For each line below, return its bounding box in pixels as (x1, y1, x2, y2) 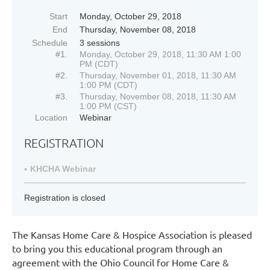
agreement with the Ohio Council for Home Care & (12, 256, 229, 268)
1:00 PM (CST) (80, 101, 137, 111)
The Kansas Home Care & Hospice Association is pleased (12, 228, 252, 240)
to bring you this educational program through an (12, 242, 222, 254)
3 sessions (80, 37, 120, 48)
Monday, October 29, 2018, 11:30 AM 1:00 (80, 49, 241, 59)
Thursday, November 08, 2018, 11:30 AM (80, 91, 236, 101)
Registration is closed (24, 192, 105, 202)
